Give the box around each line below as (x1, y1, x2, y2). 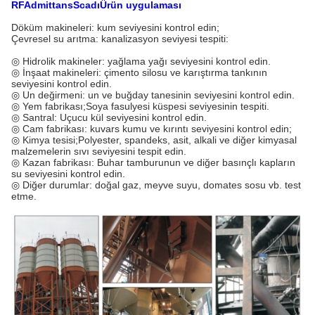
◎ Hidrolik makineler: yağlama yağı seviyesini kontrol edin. (11, 56, 271, 67)
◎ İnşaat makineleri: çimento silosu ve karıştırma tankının (11, 67, 267, 78)
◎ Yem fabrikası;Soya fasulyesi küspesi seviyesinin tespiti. (11, 101, 269, 112)
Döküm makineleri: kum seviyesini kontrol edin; (11, 22, 219, 33)
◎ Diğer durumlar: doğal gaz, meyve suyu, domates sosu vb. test (11, 179, 301, 191)
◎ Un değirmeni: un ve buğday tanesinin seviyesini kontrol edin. (11, 89, 295, 101)
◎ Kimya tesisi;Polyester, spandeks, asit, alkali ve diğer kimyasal (11, 134, 297, 146)
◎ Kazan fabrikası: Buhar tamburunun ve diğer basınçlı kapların (11, 157, 295, 168)
